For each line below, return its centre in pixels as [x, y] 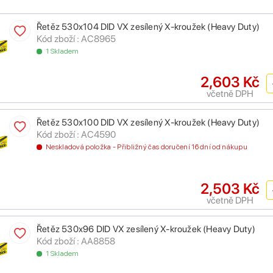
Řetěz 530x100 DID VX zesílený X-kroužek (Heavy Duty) [148, 123]
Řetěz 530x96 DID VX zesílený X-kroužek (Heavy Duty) [146, 229]
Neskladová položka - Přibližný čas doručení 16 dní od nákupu [147, 147]
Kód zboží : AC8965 [76, 39]
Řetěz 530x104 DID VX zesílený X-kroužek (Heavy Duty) [148, 27]
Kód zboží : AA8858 [76, 241]
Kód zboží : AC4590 [76, 135]
